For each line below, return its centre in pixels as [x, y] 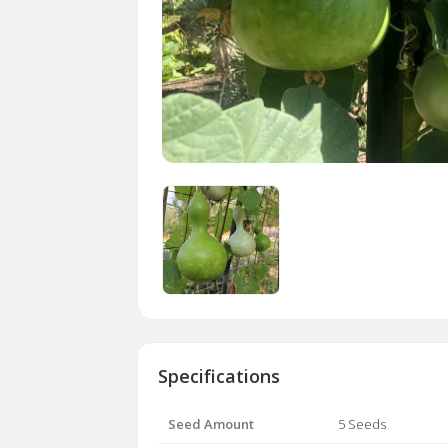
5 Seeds [362, 424]
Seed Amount [211, 424]
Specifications [219, 376]
